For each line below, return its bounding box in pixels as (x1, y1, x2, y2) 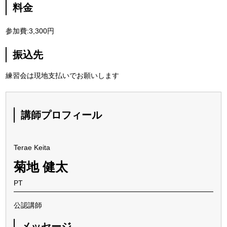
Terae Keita (14, 143, 51, 152)
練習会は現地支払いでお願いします (6, 71, 120, 80)
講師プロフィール (21, 109, 102, 121)
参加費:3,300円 (6, 26, 55, 35)
